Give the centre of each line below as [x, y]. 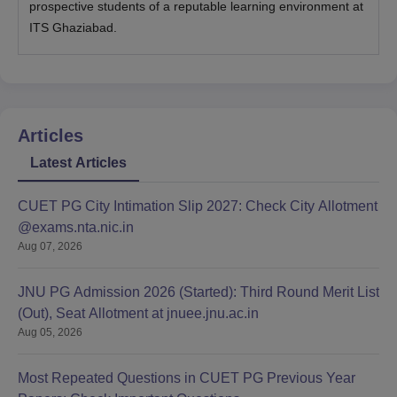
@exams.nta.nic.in [76, 228]
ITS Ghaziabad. [73, 28]
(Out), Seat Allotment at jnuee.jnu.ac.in [138, 314]
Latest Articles [78, 163]
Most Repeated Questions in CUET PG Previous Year [187, 378]
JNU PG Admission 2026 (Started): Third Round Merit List [198, 292]
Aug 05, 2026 [50, 333]
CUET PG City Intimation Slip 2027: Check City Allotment [198, 206]
